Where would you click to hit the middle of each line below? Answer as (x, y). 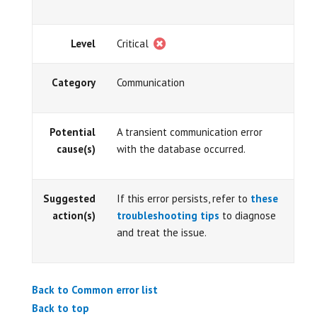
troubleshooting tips (168, 215)
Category (74, 82)
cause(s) (76, 149)
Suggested (69, 198)
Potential (73, 132)
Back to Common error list (95, 290)
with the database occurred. (181, 149)
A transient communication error (190, 132)
